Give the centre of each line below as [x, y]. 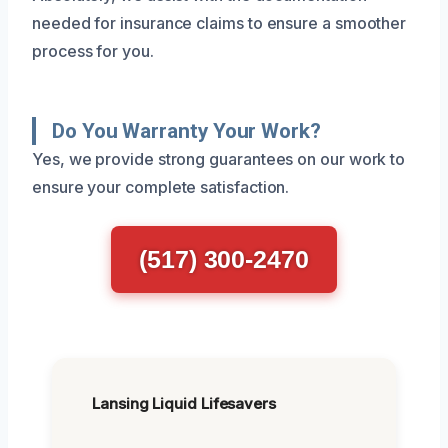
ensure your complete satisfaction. [161, 186]
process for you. [93, 50]
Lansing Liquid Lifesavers [184, 403]
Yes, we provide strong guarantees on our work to [219, 158]
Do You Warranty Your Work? [186, 130]
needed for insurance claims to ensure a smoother [219, 22]
